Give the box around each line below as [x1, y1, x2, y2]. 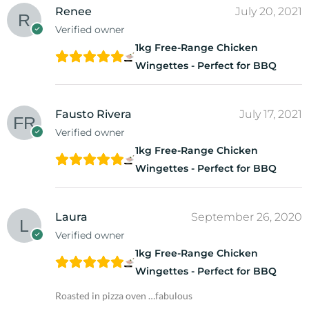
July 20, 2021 [235, 5, 302, 18]
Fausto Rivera [55, 108, 132, 121]
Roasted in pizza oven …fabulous [55, 290, 192, 301]
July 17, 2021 [239, 108, 302, 121]
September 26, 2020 [191, 210, 302, 223]
